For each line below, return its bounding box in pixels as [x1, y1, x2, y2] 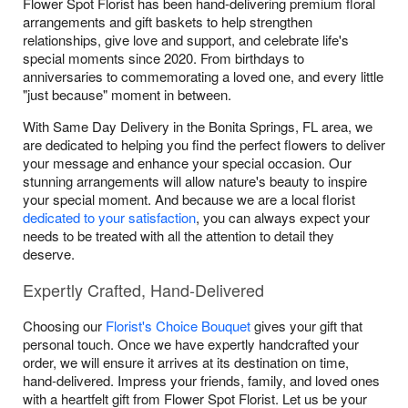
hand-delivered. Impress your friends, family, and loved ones [23, 371, 380, 390]
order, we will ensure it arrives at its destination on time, [23, 352, 349, 372]
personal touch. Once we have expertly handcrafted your [23, 334, 359, 353]
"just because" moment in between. [23, 85, 231, 104]
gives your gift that [250, 316, 362, 335]
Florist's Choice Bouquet [106, 316, 250, 335]
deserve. [23, 244, 75, 263]
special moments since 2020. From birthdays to [23, 48, 304, 67]
